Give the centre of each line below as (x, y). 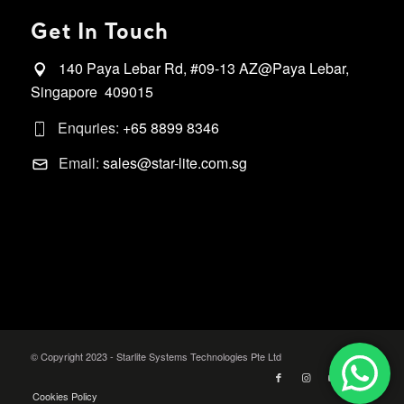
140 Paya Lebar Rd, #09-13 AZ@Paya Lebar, (203, 69)
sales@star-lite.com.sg (174, 163)
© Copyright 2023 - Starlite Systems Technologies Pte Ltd (156, 357)
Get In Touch (99, 33)
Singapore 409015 (92, 92)
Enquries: (90, 127)
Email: (80, 163)
